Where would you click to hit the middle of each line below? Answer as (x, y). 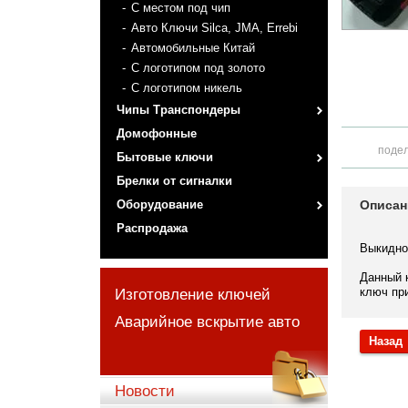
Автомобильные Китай (193, 48)
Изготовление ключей (192, 295)
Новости (144, 391)
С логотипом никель (186, 88)
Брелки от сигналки (174, 181)
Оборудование (159, 204)
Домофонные (156, 133)
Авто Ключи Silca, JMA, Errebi (214, 28)
